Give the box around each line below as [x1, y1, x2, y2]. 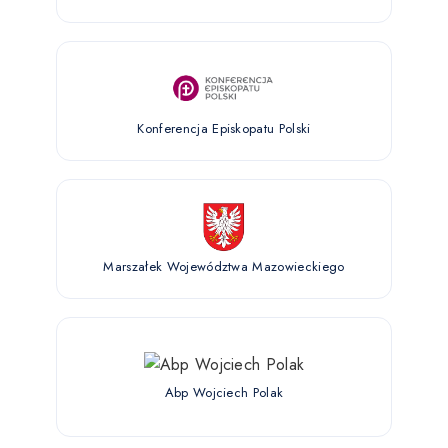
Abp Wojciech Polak [164, 382, 284, 402]
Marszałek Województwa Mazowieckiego [103, 256, 345, 276]
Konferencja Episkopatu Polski [137, 118, 311, 138]
